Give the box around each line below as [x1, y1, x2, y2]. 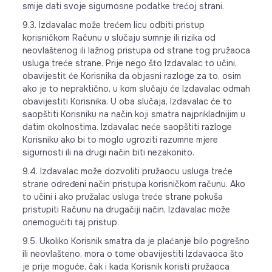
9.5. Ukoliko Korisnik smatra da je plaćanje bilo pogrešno [22, 236, 250, 246]
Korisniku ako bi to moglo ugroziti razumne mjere [22, 134, 218, 145]
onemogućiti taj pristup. [22, 217, 119, 228]
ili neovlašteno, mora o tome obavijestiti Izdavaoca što [22, 248, 243, 259]
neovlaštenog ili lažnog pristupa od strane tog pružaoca [22, 45, 250, 56]
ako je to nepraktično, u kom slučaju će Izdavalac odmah [22, 83, 250, 94]
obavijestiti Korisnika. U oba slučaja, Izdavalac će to [22, 96, 232, 107]
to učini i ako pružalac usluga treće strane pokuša [22, 191, 223, 202]
